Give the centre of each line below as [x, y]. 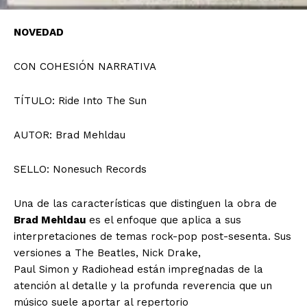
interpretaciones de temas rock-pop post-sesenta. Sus [152, 237]
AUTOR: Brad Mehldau [70, 135]
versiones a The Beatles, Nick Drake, [107, 253]
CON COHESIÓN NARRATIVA [85, 67]
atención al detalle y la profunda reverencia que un [143, 286]
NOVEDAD [39, 33]
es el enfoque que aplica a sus [163, 220]
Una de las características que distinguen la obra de [145, 204]
